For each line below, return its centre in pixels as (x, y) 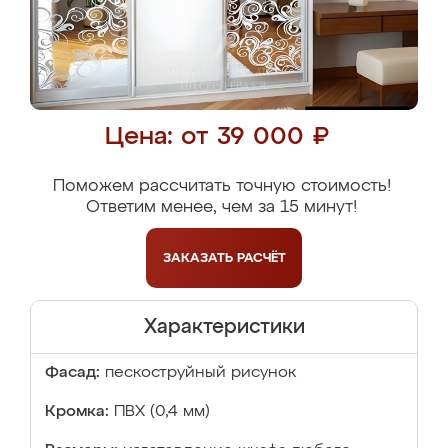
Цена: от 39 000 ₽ (216, 137)
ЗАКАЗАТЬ (199, 258)
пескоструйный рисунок (201, 373)
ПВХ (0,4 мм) (162, 412)
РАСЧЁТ (261, 258)
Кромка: (77, 412)
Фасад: (72, 373)
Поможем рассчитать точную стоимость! (221, 186)
